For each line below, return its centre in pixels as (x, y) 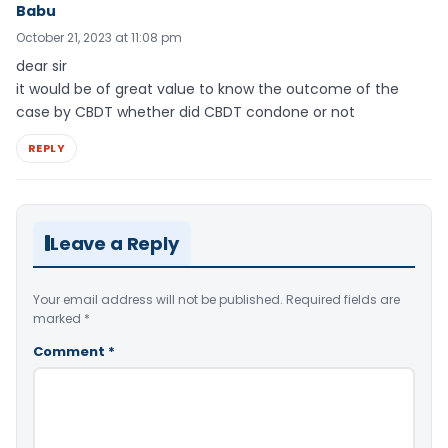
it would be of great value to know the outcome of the (207, 89)
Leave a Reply (114, 243)
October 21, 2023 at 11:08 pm (99, 37)
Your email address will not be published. (158, 299)
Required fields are (343, 299)
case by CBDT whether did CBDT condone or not (185, 112)
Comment (70, 351)
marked (58, 318)
